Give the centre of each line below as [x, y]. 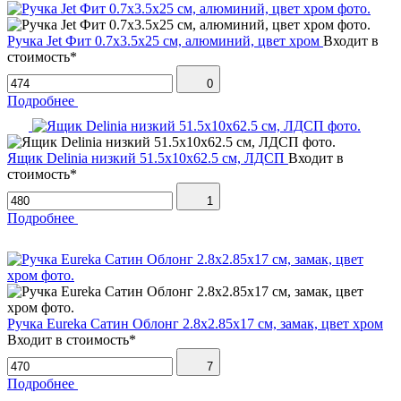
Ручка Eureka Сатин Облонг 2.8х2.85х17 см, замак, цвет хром [195, 324]
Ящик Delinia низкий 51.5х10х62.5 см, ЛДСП [146, 158]
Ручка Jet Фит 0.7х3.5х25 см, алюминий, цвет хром [163, 41]
